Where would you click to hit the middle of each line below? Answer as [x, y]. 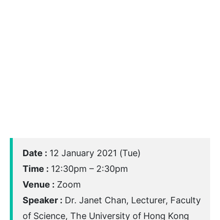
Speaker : [42, 200]
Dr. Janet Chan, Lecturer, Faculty [132, 200]
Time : [36, 169]
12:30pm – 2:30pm [88, 169]
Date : [35, 153]
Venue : [39, 185]
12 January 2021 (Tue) [94, 153]
